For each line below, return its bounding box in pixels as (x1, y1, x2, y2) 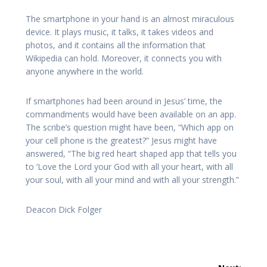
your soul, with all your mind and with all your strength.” (26, 174, 239, 186)
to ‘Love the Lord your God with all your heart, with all (26, 161, 233, 173)
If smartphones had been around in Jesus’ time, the (26, 95, 222, 107)
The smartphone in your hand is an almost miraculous (26, 13, 234, 25)
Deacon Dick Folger (26, 204, 102, 216)
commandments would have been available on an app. (26, 108, 236, 120)
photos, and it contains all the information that (26, 39, 206, 51)
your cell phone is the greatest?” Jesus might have (26, 135, 217, 147)
